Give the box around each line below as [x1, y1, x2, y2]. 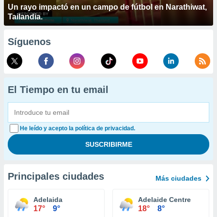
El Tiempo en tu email [8, 84, 108, 95]
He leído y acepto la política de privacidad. [20, 125, 135, 132]
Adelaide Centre [138, 196, 191, 203]
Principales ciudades [8, 171, 104, 182]
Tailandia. [8, 13, 43, 21]
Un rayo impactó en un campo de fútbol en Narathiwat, [8, 3, 207, 11]
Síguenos [8, 36, 51, 47]
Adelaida [33, 196, 62, 203]
